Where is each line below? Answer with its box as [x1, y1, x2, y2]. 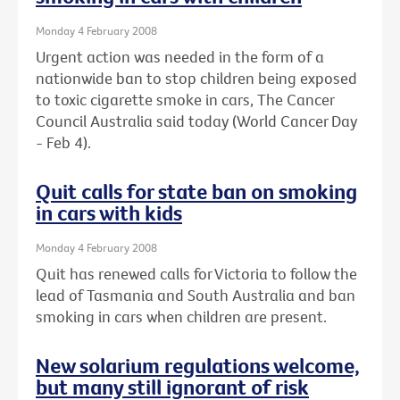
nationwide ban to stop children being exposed [36, 68, 357, 89]
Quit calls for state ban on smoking [36, 178, 357, 205]
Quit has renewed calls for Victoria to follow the [36, 263, 357, 285]
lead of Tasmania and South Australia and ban [36, 285, 355, 306]
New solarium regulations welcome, [36, 352, 360, 379]
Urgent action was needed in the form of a [36, 46, 324, 68]
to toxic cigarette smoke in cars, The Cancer [36, 89, 334, 111]
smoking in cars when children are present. [36, 306, 327, 328]
